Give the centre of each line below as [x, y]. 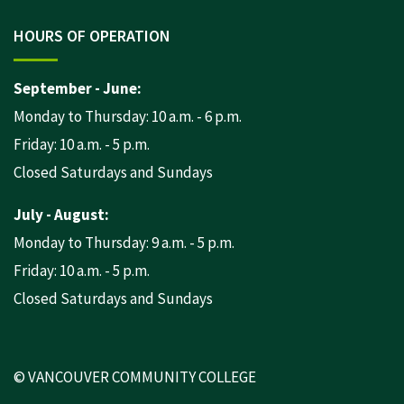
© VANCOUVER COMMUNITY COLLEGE [135, 376]
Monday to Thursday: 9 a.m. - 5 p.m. [124, 242]
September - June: [78, 88]
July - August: [61, 214]
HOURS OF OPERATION [92, 35]
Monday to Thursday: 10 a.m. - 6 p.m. [128, 116]
